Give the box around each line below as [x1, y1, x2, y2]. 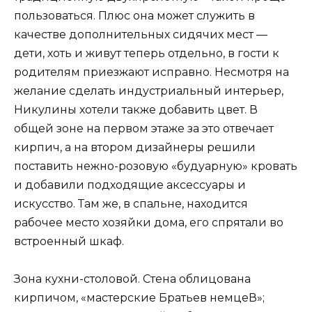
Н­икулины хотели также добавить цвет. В [14, 102, 258, 116]
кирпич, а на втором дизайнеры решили [14, 140, 256, 154]
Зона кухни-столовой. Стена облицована [14, 272, 251, 286]
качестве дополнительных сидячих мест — [14, 27, 267, 41]
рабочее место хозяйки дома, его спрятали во [14, 215, 283, 229]
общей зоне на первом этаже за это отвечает [14, 121, 274, 135]
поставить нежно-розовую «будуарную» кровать [14, 159, 297, 173]
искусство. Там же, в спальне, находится [14, 196, 248, 210]
